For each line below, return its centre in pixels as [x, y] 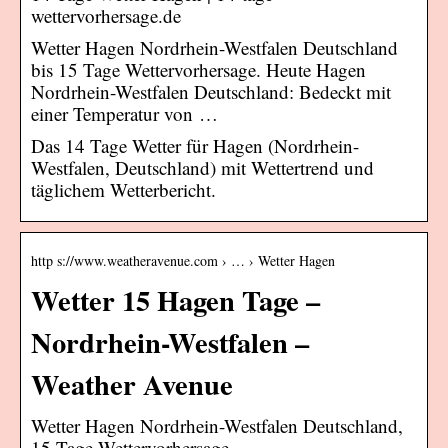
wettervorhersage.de [106, 15]
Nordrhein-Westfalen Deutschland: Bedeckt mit [211, 91]
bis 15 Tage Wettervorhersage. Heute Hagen [198, 69]
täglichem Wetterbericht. [123, 189]
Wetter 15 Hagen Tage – [175, 299]
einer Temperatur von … [124, 113]
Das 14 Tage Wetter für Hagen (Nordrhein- [195, 145]
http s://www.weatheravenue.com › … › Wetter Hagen [183, 260]
